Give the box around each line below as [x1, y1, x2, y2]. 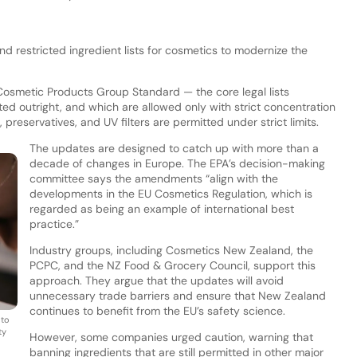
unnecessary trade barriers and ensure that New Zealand [29, 288, 326, 303]
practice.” [29, 216, 82, 231]
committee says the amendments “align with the [29, 171, 278, 186]
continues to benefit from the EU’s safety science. [29, 303, 285, 318]
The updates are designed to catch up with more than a [29, 140, 319, 155]
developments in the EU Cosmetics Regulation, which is [29, 186, 312, 201]
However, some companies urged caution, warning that [29, 329, 313, 344]
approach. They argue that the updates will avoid [29, 273, 284, 288]
